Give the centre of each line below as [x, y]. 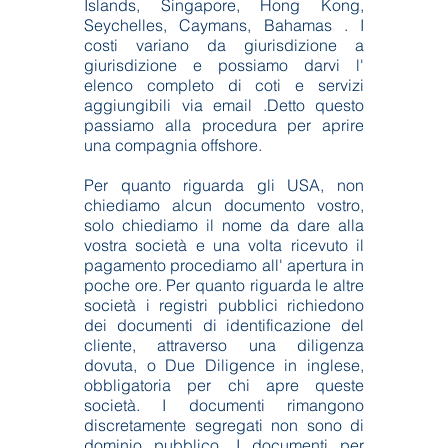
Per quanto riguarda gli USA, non [224, 185]
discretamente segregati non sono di [224, 425]
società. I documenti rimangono [224, 405]
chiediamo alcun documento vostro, [224, 205]
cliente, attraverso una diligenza [224, 345]
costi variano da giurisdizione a [224, 45]
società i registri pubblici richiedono [224, 305]
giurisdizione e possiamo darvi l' [224, 65]
